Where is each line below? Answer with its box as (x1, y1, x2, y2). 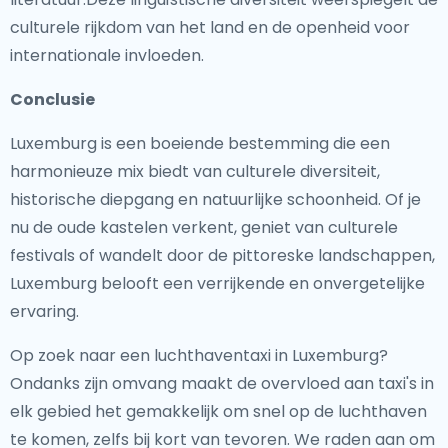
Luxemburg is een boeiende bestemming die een (10, 132, 390, 155)
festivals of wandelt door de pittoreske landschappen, (10, 244, 435, 267)
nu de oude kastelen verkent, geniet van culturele (10, 216, 398, 239)
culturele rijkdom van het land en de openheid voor (10, 16, 410, 39)
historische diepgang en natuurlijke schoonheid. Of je (10, 188, 421, 211)
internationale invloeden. (10, 44, 204, 67)
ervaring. (10, 300, 79, 323)
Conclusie (10, 88, 95, 111)
